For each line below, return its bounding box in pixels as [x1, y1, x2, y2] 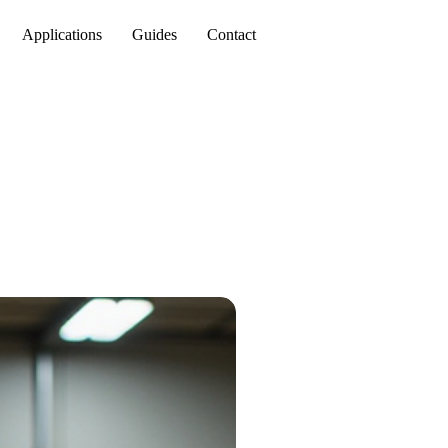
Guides [132, 26, 177, 43]
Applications [22, 26, 102, 43]
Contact [207, 26, 256, 43]
